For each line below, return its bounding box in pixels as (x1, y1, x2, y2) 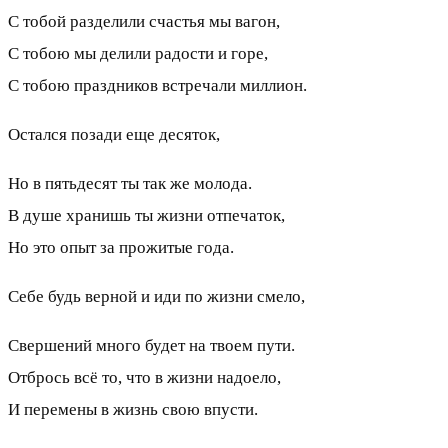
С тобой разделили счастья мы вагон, (8, 11, 280, 31)
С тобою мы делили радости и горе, (8, 43, 268, 63)
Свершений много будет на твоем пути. (8, 335, 295, 355)
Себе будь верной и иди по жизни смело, (8, 286, 305, 306)
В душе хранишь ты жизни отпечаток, (8, 205, 285, 225)
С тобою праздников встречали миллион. (8, 75, 307, 95)
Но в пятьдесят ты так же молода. (8, 173, 252, 193)
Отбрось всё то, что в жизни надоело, (8, 367, 281, 387)
